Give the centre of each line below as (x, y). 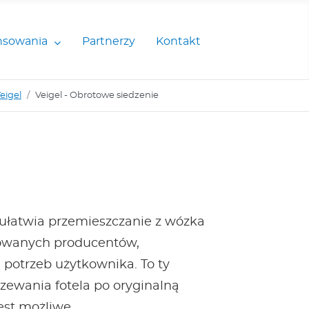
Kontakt (178, 41)
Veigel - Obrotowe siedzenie (97, 95)
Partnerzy (109, 41)
